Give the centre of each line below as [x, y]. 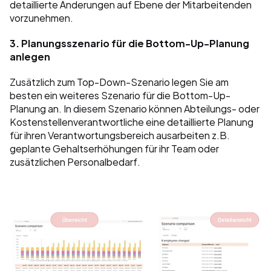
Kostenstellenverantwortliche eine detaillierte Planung [132, 121]
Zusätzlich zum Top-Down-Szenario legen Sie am [119, 81]
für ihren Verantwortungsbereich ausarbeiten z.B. [120, 135]
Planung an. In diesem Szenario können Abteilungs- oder [135, 108]
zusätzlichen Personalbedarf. [75, 161]
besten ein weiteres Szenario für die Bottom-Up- [120, 95]
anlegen [30, 56]
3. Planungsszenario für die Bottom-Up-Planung [129, 43]
